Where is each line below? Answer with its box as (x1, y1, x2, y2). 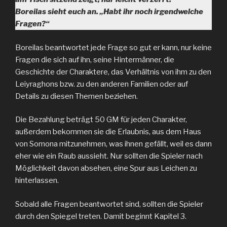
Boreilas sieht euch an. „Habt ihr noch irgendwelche (15, 7, 203, 16)
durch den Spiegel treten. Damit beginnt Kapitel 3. (15, 211, 186, 221)
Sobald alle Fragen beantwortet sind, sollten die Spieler (15, 199, 203, 209)
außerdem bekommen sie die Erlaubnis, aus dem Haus (15, 127, 201, 136)
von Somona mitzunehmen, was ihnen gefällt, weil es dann (15, 139, 212, 148)
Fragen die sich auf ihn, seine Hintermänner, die (15, 55, 174, 64)
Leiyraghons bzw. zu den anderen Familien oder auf (15, 79, 188, 89)
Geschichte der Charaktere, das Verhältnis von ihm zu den (15, 67, 211, 77)
